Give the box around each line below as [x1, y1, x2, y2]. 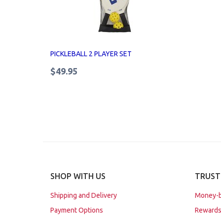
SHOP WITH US [50, 172, 106, 181]
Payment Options [50, 206, 103, 214]
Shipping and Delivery [50, 191, 117, 199]
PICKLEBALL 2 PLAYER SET [50, 50, 132, 58]
